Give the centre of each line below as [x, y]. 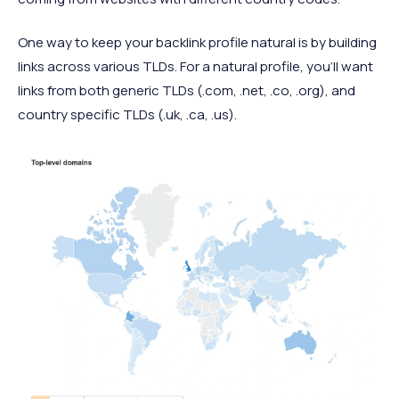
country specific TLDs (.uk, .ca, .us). [127, 115]
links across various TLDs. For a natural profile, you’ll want [195, 67]
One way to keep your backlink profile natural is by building [197, 43]
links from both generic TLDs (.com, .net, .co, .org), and [187, 91]
